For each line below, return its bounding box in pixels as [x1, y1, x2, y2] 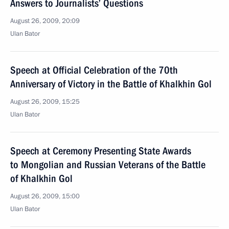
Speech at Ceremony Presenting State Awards [10, 145, 191, 157]
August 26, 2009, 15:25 [10, 97, 80, 106]
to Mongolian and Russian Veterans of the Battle [10, 158, 205, 171]
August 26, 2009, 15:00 [10, 192, 80, 201]
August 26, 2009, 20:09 [10, 16, 80, 26]
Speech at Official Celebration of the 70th [10, 64, 178, 76]
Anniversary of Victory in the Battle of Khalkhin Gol [10, 78, 212, 90]
